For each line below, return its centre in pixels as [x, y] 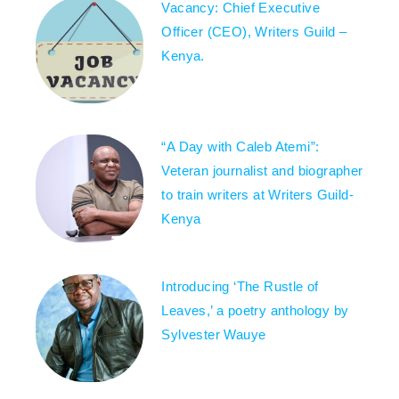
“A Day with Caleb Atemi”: [240, 147]
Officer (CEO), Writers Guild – [254, 31]
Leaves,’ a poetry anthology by [255, 310]
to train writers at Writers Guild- [258, 195]
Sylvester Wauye [214, 334]
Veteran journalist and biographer [262, 171]
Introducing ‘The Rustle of [240, 286]
